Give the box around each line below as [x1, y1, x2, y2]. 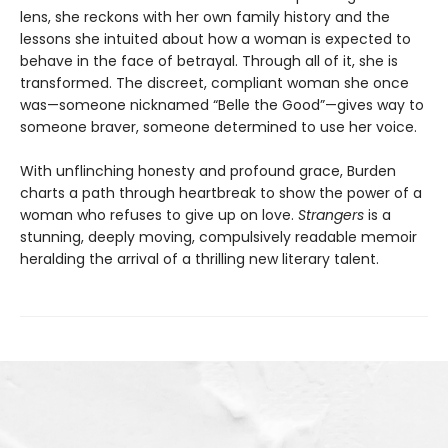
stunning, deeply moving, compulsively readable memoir [20, 227, 417, 248]
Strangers [298, 205, 364, 226]
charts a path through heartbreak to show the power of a [20, 183, 422, 204]
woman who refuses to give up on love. [20, 205, 298, 226]
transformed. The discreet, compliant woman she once [20, 73, 409, 94]
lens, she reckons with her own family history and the [20, 7, 390, 28]
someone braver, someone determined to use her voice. [20, 117, 417, 138]
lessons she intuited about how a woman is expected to [20, 29, 411, 50]
